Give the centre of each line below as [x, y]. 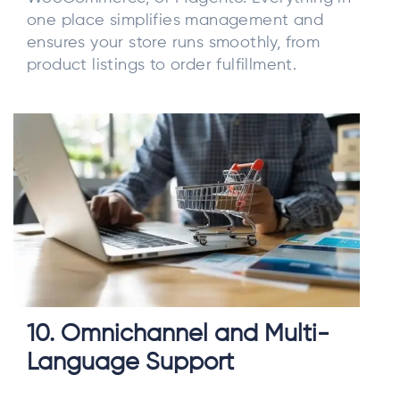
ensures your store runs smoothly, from [174, 42]
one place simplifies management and [175, 20]
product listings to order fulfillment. [162, 65]
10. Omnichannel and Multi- [178, 335]
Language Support [130, 363]
